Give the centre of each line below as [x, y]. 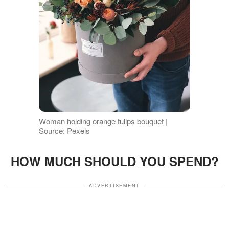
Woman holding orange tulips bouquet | [103, 121]
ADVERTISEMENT [114, 186]
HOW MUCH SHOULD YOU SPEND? [114, 161]
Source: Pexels [64, 131]
